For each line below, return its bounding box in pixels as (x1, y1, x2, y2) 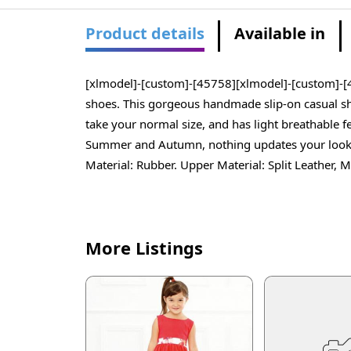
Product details (85, 23, 204, 45)
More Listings (85, 236, 203, 260)
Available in (234, 23, 326, 45)
